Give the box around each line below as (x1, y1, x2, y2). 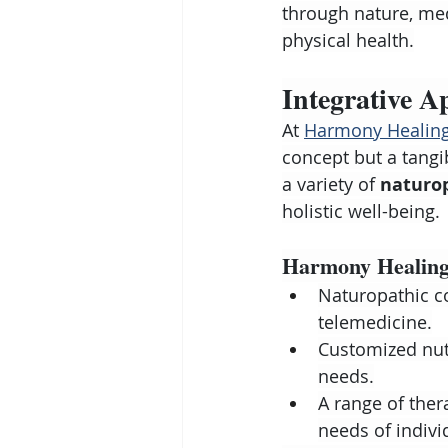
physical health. (282, 28, 414, 52)
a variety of (282, 172, 380, 196)
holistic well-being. (282, 199, 440, 223)
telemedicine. (318, 310, 432, 334)
